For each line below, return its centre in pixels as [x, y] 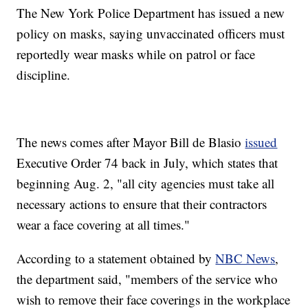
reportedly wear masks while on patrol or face [136, 54]
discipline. [44, 75]
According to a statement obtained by [116, 258]
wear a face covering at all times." [103, 225]
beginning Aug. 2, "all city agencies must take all [146, 184]
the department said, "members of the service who [147, 279]
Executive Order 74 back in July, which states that [147, 163]
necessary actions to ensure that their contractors [142, 204]
